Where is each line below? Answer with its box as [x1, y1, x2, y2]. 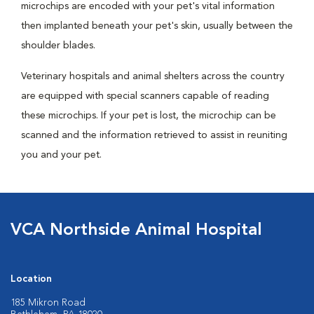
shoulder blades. [21, 41, 95, 50]
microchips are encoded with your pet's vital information [21, 1, 275, 11]
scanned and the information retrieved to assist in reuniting [21, 130, 287, 140]
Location [11, 274, 52, 284]
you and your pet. [21, 150, 102, 160]
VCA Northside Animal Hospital [11, 222, 262, 239]
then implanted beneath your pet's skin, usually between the [21, 21, 293, 31]
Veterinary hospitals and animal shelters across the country [21, 71, 285, 81]
